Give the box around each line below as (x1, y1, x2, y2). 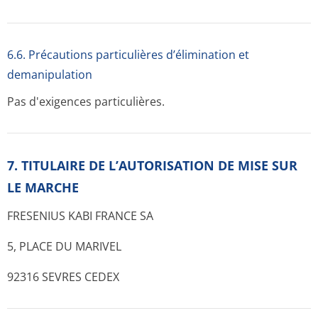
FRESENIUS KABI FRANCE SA (7, 208, 153, 224)
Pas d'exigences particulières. (7, 94, 165, 109)
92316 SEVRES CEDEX (7, 269, 119, 285)
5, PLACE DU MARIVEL (7, 238, 121, 254)
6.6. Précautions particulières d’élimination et (7, 47, 249, 62)
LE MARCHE (7, 179, 79, 196)
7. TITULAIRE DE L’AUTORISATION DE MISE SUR (7, 157, 297, 174)
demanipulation (7, 67, 92, 82)
